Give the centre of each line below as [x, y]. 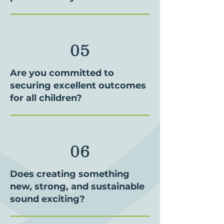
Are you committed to [62, 73]
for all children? [46, 98]
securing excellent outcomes [78, 85]
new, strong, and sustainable [77, 186]
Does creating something [70, 174]
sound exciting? [47, 199]
